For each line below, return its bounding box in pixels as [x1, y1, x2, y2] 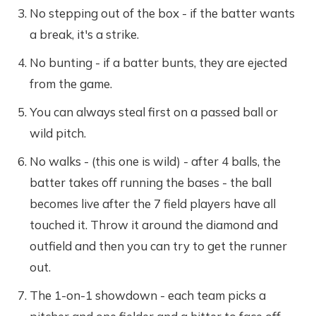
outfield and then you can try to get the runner [30, 238, 288, 253]
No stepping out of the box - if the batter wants [30, 5, 296, 20]
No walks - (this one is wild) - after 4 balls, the [30, 153, 281, 169]
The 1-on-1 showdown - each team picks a [30, 287, 267, 303]
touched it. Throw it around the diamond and [30, 217, 279, 232]
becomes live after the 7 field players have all [30, 195, 276, 211]
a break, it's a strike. [30, 26, 140, 42]
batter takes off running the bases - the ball [30, 174, 272, 190]
